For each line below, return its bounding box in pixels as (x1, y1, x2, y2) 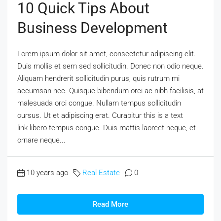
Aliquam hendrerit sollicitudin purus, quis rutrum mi (17, 74, 180, 83)
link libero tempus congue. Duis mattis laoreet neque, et (17, 123, 196, 132)
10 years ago (27, 168, 68, 177)
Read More (93, 199, 128, 209)
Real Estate (82, 168, 120, 177)
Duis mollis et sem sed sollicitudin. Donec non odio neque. (17, 61, 204, 71)
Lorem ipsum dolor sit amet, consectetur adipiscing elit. (17, 49, 196, 58)
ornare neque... (17, 135, 66, 145)
